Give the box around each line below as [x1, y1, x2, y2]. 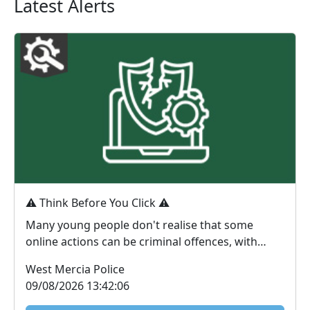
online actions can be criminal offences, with [26, 234, 257, 250]
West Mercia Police [26, 262, 125, 277]
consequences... [26, 250, 109, 266]
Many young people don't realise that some [26, 217, 253, 233]
